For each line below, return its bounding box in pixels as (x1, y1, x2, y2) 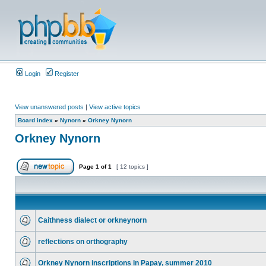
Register (53, 70, 79, 77)
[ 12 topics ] (115, 163, 150, 170)
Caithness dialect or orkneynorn (38, 216, 147, 224)
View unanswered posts (15, 103, 84, 110)
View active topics (89, 103, 141, 110)
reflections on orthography (38, 237, 128, 246)
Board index (18, 117, 53, 123)
